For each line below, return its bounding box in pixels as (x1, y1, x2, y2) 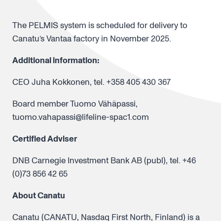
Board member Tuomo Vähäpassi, (12, 98, 138, 110)
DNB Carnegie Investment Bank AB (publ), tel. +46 (12, 155, 196, 166)
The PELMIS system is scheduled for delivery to (12, 20, 187, 31)
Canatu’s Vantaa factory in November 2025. (12, 33, 171, 44)
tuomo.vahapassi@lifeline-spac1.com (12, 111, 149, 123)
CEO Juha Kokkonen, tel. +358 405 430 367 (12, 76, 171, 88)
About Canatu (12, 190, 65, 201)
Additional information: (12, 55, 99, 66)
